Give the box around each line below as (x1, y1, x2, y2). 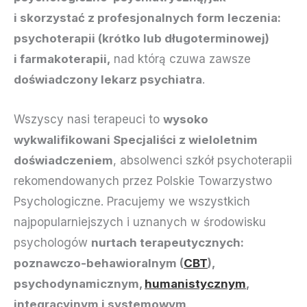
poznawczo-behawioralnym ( (14, 256, 184, 270)
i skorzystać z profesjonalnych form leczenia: (14, 11, 281, 25)
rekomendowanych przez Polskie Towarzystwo (14, 173, 272, 188)
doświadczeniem (14, 153, 113, 167)
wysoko (163, 112, 208, 126)
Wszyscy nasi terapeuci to (14, 112, 163, 126)
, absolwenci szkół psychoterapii (113, 153, 292, 167)
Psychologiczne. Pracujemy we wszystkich (14, 194, 250, 208)
